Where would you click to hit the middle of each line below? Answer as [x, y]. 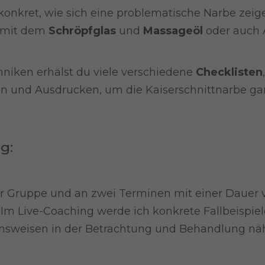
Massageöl [172, 31]
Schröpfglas [82, 31]
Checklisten [229, 72]
